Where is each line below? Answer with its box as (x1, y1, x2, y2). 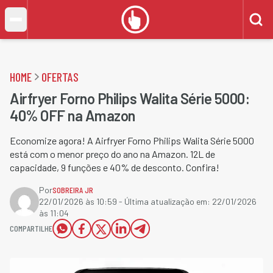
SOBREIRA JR (52, 185, 93, 195)
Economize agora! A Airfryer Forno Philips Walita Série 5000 (10, 135, 254, 146)
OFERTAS (41, 69, 79, 84)
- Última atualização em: (117, 196, 212, 207)
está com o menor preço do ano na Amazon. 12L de (10, 148, 215, 160)
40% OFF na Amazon (10, 107, 135, 124)
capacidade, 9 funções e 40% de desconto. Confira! (10, 161, 219, 173)
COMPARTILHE (10, 223, 52, 233)
